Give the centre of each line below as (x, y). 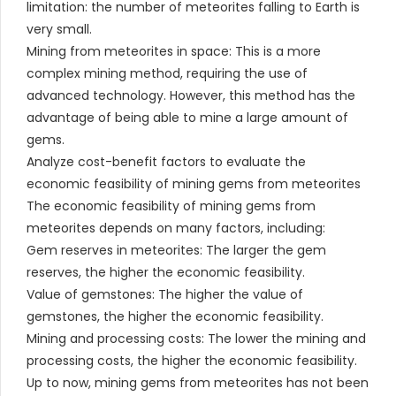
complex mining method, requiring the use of (167, 73)
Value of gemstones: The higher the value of (165, 294)
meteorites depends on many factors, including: (176, 228)
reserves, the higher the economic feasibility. (166, 272)
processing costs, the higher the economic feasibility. (192, 360)
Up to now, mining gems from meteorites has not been (198, 382)
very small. (59, 29)
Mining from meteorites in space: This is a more (174, 51)
